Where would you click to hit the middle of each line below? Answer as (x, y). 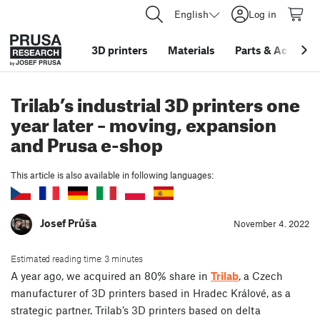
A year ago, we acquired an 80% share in (111, 275)
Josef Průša (68, 222)
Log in (262, 14)
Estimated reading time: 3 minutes (77, 258)
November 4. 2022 (271, 224)
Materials (191, 50)
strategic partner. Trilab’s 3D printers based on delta (136, 310)
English (191, 14)
